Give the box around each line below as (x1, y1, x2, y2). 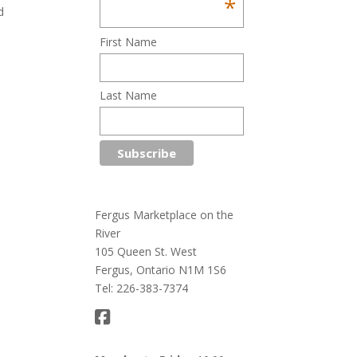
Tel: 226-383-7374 (95, 280, 189, 296)
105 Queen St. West (95, 243, 198, 259)
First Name (99, 33, 157, 49)
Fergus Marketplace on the (95, 206, 234, 222)
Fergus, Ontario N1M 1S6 (95, 261, 227, 277)
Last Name (99, 88, 157, 104)
